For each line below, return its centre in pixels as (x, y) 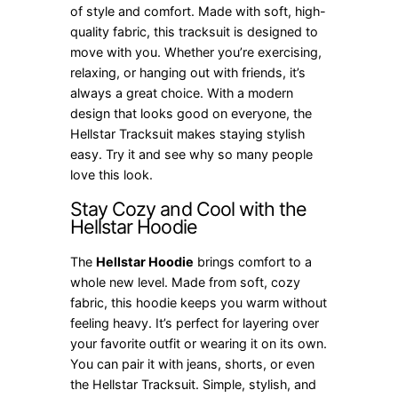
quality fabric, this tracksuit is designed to (195, 31)
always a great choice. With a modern (182, 92)
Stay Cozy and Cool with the (188, 209)
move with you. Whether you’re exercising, (196, 52)
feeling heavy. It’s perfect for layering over (195, 323)
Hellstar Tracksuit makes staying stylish (188, 133)
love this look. (112, 174)
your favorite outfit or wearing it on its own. (199, 344)
